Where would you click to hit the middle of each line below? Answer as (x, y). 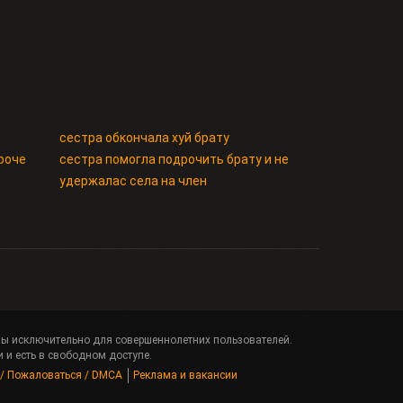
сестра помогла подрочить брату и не (174, 159)
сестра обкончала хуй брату (144, 137)
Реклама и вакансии (185, 375)
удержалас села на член (133, 180)
